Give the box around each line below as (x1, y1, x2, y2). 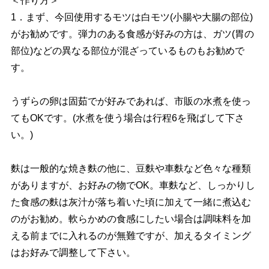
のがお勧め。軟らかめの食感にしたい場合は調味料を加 (10, 213, 251, 224)
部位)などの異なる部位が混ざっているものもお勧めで (10, 45, 244, 56)
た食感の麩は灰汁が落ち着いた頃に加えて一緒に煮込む (10, 196, 251, 207)
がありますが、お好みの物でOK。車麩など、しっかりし (10, 180, 255, 190)
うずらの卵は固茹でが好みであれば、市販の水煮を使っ (10, 95, 251, 106)
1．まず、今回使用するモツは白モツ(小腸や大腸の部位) (10, 11, 253, 22)
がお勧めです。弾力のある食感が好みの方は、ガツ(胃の (10, 28, 254, 39)
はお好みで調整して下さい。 (10, 247, 136, 258)
